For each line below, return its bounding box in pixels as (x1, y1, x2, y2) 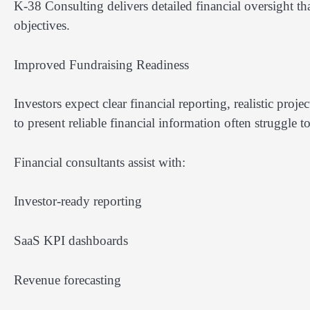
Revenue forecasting (14, 272, 121, 287)
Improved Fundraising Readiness (14, 57, 189, 72)
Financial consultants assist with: (14, 154, 185, 170)
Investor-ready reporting (14, 194, 142, 209)
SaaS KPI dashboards (14, 232, 128, 248)
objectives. (14, 18, 70, 33)
